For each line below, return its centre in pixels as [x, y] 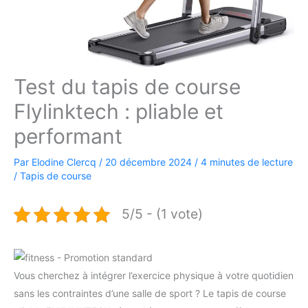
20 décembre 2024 [150, 162]
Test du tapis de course [127, 87]
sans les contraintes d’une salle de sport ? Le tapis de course [150, 294]
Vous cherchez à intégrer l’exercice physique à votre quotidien [154, 276]
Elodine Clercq [65, 162]
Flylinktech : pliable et [119, 112]
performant [68, 136]
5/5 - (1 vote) [162, 214]
